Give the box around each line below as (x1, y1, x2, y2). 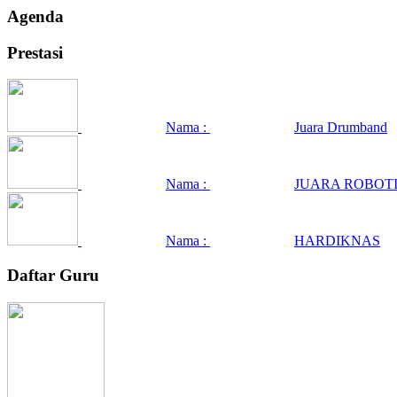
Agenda (7, 6, 64, 26)
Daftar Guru (7, 266, 99, 285)
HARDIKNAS (294, 233, 380, 249)
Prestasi (7, 43, 63, 62)
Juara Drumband (294, 120, 387, 136)
